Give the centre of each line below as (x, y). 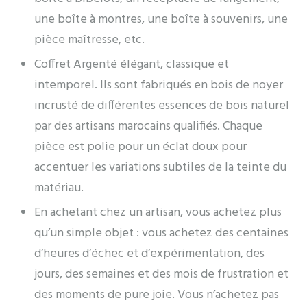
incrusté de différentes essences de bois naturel (162, 106)
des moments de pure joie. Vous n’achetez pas (157, 295)
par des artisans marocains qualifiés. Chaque (148, 126)
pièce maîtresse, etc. (89, 40)
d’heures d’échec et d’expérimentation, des (149, 254)
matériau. (59, 188)
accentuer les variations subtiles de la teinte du (160, 167)
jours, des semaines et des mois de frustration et (161, 274)
